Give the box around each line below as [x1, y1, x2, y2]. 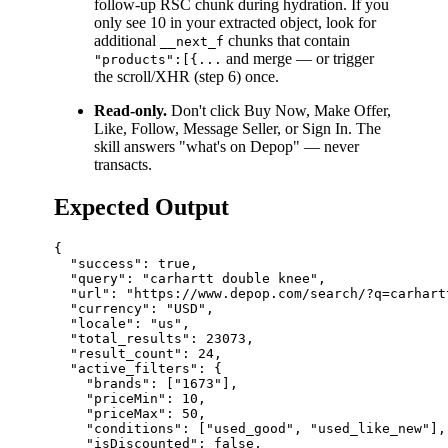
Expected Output [54, 194, 229, 220]
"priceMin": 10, [54, 390, 206, 406]
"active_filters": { [54, 360, 222, 376]
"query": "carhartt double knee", [54, 270, 326, 286]
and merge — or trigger [222, 50, 374, 68]
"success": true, [54, 255, 198, 271]
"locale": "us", [54, 315, 190, 331]
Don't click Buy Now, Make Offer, [167, 102, 391, 120]
